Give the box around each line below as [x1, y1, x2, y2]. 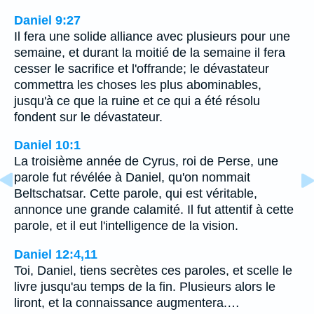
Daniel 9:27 [14, 13, 81, 27]
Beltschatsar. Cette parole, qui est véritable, [14, 186, 257, 201]
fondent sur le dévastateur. [14, 109, 163, 124]
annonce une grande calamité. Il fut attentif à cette [14, 203, 294, 217]
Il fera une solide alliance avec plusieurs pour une [14, 29, 290, 43]
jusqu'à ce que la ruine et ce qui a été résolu [14, 93, 260, 108]
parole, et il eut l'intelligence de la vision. [14, 219, 238, 233]
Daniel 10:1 [14, 138, 81, 153]
